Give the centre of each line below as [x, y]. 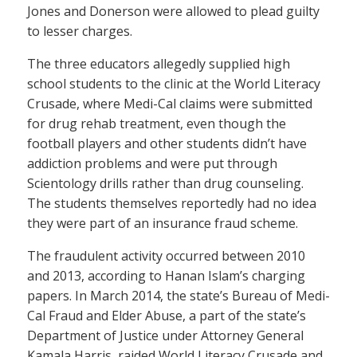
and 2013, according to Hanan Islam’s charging [166, 276]
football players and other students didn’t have [167, 144]
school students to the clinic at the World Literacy [174, 84]
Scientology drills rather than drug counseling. [165, 184]
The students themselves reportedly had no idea [172, 204]
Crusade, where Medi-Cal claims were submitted [170, 104]
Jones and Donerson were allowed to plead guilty [173, 12]
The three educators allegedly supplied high [159, 64]
